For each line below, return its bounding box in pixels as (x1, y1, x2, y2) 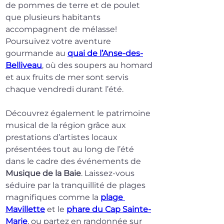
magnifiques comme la (5, 192, 100, 202)
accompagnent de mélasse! (5, 24, 119, 34)
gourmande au (5, 48, 67, 58)
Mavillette (5, 204, 45, 214)
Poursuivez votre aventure (5, 36, 113, 46)
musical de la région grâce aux (5, 120, 128, 130)
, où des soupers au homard (42, 60, 154, 70)
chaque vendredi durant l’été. (5, 84, 123, 94)
